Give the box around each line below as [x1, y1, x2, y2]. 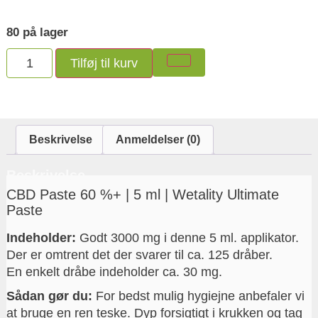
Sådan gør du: [6, 288, 96, 303]
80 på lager [6, 25, 68, 39]
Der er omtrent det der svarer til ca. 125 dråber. [6, 247, 273, 262]
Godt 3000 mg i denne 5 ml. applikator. [75, 230, 299, 245]
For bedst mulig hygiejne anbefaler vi [95, 288, 305, 303]
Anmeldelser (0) [115, 133, 200, 146]
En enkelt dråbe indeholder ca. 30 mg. [6, 264, 222, 279]
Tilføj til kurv [70, 55, 138, 70]
